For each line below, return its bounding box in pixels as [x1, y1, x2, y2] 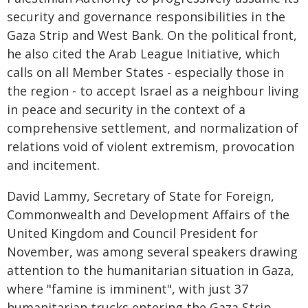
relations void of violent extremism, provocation [7, 138, 294, 155]
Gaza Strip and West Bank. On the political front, [7, 27, 297, 43]
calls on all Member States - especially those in [7, 64, 284, 80]
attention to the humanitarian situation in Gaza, [7, 262, 294, 278]
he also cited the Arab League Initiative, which [7, 45, 280, 62]
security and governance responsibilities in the [7, 8, 285, 25]
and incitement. [7, 157, 100, 173]
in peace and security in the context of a [7, 101, 245, 118]
